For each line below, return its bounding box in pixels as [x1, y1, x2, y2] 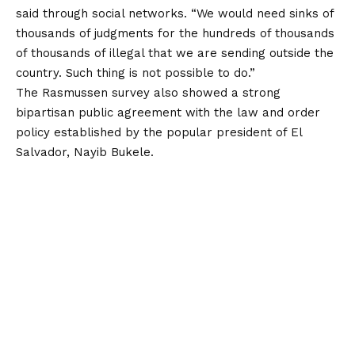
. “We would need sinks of [184, 6, 334, 21]
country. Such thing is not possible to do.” [16, 65, 255, 80]
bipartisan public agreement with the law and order [16, 105, 320, 120]
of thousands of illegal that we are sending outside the [16, 45, 334, 60]
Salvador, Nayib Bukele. [16, 144, 154, 159]
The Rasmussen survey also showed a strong [16, 85, 281, 100]
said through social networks [16, 6, 184, 21]
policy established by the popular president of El [16, 124, 302, 139]
